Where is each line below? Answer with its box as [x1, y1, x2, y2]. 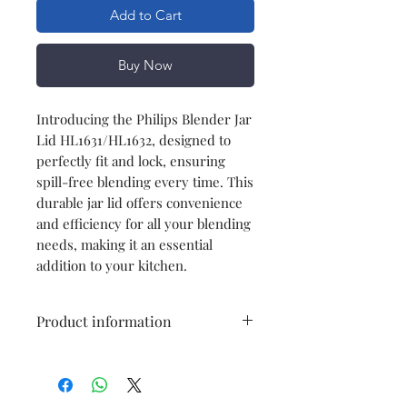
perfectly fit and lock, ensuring [36, 151, 225, 170]
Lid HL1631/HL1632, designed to [36, 130, 231, 149]
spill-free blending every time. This [36, 172, 253, 191]
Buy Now [118, 55, 173, 74]
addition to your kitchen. [36, 255, 191, 274]
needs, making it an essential [36, 234, 213, 253]
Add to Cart [109, 5, 182, 24]
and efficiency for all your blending [36, 213, 251, 233]
